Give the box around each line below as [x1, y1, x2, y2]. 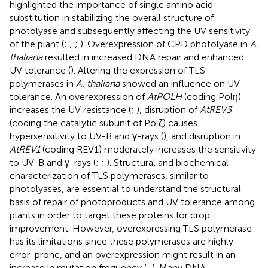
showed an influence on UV [120, 77, 240, 89]
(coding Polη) [182, 90, 241, 102]
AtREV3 [200, 103, 232, 115]
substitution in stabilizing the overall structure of [10, 11, 214, 23]
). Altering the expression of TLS [71, 64, 205, 76]
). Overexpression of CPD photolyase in [80, 38, 250, 50]
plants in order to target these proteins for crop [10, 209, 210, 221]
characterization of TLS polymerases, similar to [10, 169, 209, 181]
